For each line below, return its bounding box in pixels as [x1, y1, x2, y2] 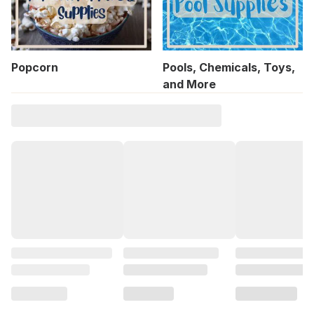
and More [163, 77, 216, 92]
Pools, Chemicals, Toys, [163, 60, 295, 75]
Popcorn [11, 60, 58, 75]
